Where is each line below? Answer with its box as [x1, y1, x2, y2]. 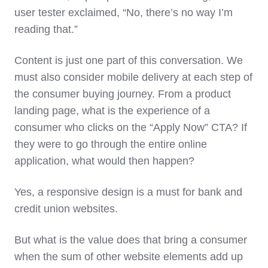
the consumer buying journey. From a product [14, 88, 231, 100]
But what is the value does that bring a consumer [14, 234, 247, 246]
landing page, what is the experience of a [14, 105, 210, 117]
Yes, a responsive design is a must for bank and [14, 186, 242, 199]
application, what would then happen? [14, 155, 194, 167]
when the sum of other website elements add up [14, 251, 243, 263]
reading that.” [14, 23, 78, 36]
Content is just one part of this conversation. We [14, 54, 243, 67]
